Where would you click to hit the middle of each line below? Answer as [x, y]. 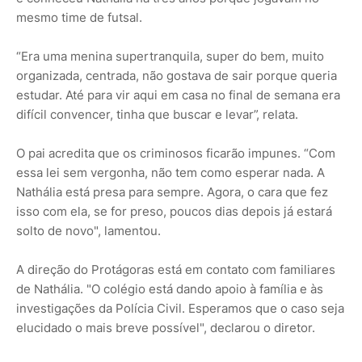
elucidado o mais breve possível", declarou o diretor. [166, 328]
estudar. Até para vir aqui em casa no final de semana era [178, 95]
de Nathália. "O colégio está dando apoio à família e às [170, 289]
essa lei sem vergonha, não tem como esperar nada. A [170, 173]
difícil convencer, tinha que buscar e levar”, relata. [157, 115]
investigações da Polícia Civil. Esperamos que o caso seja [180, 309]
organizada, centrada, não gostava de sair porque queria [177, 76]
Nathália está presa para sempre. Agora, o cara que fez [172, 192]
